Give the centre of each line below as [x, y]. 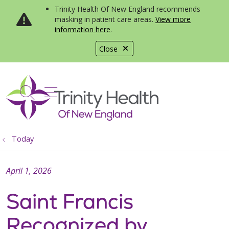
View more [173, 19]
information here [83, 29]
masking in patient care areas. [105, 19]
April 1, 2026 [29, 171]
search [49, 98]
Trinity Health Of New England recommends [128, 9]
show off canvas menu [119, 91]
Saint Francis [70, 201]
